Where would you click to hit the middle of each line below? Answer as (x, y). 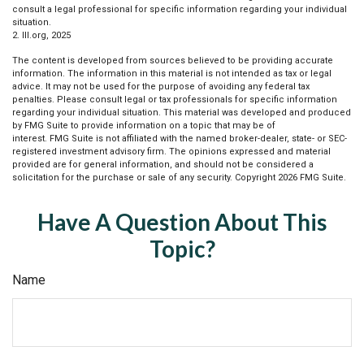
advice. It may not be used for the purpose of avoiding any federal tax (161, 86)
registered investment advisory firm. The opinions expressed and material (171, 151)
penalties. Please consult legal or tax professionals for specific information (175, 99)
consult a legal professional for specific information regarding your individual (180, 9)
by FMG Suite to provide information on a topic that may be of (144, 125)
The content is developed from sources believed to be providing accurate (173, 60)
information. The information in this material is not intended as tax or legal (172, 73)
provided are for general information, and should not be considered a (163, 164)
